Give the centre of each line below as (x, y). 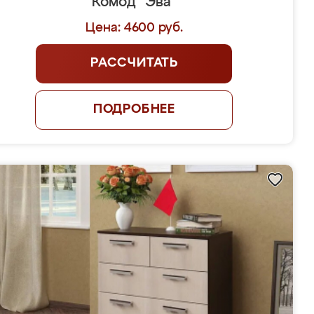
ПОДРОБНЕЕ (134, 109)
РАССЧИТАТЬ (134, 63)
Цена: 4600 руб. (134, 28)
